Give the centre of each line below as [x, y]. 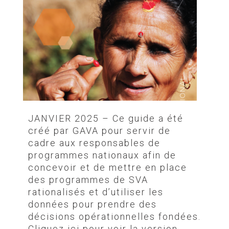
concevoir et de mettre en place [108, 167]
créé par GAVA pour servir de [99, 130]
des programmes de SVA [88, 179]
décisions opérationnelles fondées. [114, 216]
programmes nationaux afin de [102, 155]
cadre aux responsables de [94, 143]
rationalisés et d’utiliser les [96, 192]
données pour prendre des [93, 204]
